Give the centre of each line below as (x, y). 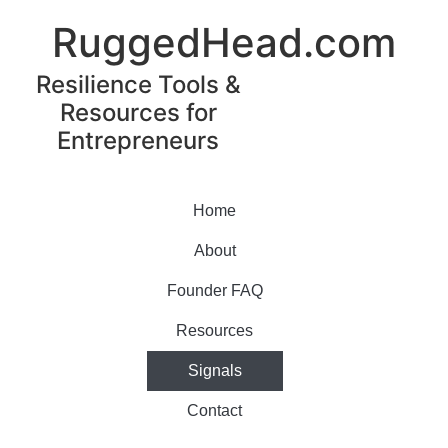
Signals (214, 371)
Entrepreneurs (138, 141)
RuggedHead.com (224, 43)
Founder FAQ (214, 291)
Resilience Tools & (138, 85)
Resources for (138, 113)
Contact (214, 411)
